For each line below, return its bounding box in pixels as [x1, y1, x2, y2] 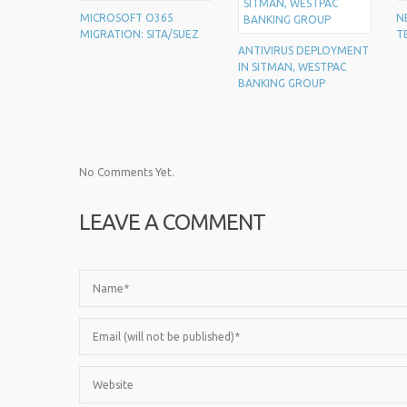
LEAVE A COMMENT [79, 210, 265, 234]
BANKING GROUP [238, 77, 326, 89]
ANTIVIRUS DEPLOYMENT [238, 45, 370, 56]
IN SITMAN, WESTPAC [238, 61, 347, 73]
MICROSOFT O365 [80, 12, 174, 24]
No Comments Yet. [79, 166, 174, 178]
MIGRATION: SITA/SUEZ [80, 28, 200, 40]
